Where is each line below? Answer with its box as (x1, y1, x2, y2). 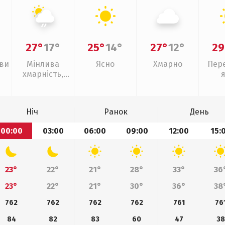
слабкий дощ (18, 79, 68, 89)
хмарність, (23, 69, 63, 79)
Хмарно (153, 59, 182, 69)
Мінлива (27, 59, 59, 69)
